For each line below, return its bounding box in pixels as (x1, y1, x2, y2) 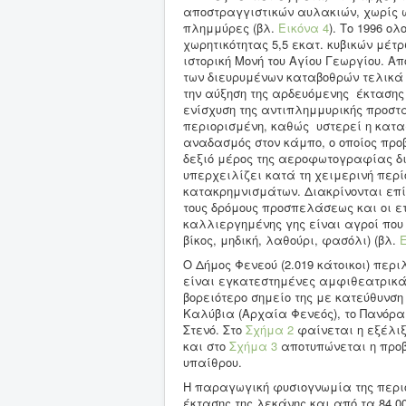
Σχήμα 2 (246, 321, 294, 339)
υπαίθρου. (183, 353, 242, 372)
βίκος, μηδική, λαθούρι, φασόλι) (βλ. (183, 231, 400, 249)
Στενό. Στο (183, 321, 246, 339)
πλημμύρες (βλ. (183, 19, 278, 37)
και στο (183, 337, 229, 355)
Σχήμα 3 (229, 337, 277, 355)
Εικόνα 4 (278, 19, 329, 37)
